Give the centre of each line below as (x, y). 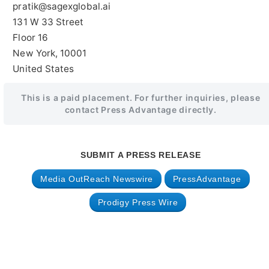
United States (44, 68)
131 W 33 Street (48, 22)
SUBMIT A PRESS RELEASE (141, 155)
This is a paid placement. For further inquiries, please (141, 97)
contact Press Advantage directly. (141, 109)
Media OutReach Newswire (96, 179)
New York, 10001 (50, 53)
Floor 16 (31, 37)
